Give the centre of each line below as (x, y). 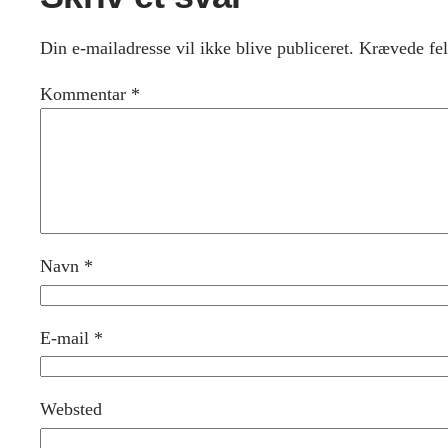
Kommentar (85, 94)
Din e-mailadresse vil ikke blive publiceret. (197, 48)
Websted (71, 409)
